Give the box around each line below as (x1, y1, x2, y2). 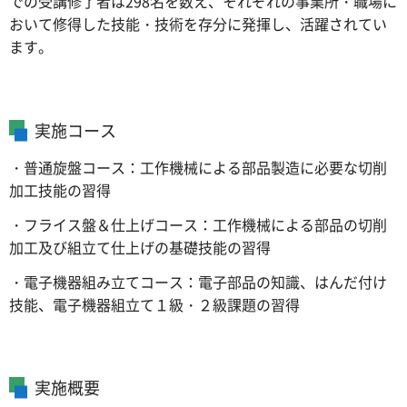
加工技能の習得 (9, 178, 111, 201)
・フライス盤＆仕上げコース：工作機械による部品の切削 (9, 213, 387, 235)
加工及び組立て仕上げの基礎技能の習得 (9, 235, 271, 258)
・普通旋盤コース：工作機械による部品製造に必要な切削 (9, 155, 387, 178)
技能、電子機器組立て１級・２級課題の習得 (9, 293, 300, 315)
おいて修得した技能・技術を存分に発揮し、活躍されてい (9, 12, 387, 35)
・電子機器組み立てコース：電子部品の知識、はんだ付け (9, 270, 387, 293)
